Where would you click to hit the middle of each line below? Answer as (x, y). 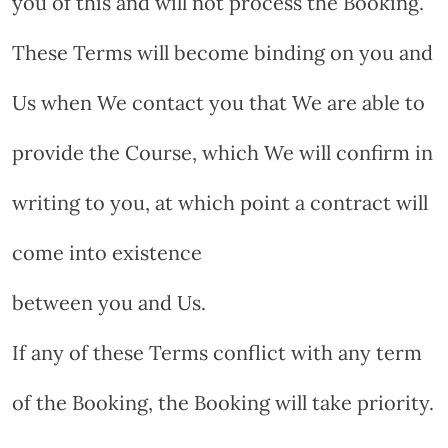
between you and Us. (109, 302)
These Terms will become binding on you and (222, 52)
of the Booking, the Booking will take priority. (223, 402)
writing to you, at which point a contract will (220, 202)
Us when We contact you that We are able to (218, 102)
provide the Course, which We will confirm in (222, 152)
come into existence (107, 252)
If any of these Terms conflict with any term (217, 352)
